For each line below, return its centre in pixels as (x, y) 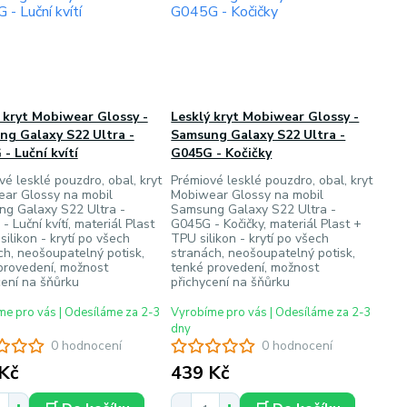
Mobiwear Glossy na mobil (248, 195)
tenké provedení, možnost (245, 268)
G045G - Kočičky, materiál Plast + (267, 224)
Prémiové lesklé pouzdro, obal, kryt (272, 180)
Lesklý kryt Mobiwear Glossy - (265, 117)
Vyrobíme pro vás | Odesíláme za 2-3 (272, 313)
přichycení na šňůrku (231, 282)
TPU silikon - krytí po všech (250, 238)
